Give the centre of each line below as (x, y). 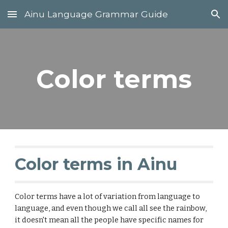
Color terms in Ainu (96, 164)
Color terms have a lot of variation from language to (108, 196)
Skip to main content (44, 19)
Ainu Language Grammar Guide (96, 14)
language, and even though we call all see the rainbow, (111, 208)
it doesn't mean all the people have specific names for (109, 220)
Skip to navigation (188, 19)
